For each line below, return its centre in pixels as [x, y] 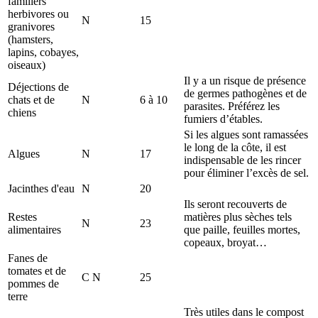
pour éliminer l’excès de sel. [246, 172]
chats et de [31, 99]
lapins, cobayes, [43, 52]
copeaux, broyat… [225, 242]
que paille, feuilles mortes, [242, 229]
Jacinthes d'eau [41, 188]
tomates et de [37, 270]
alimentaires [34, 229]
